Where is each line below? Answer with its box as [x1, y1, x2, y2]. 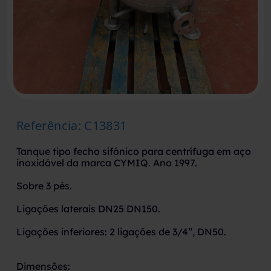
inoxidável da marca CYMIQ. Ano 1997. [16, 156, 197, 169]
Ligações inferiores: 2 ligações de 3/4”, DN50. [16, 225, 226, 238]
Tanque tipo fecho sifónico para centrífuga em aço [16, 145, 251, 157]
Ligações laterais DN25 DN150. [16, 202, 160, 215]
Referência [16, 117, 78, 134]
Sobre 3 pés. [16, 179, 72, 192]
